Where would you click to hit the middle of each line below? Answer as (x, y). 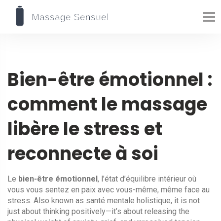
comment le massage (107, 104)
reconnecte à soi (83, 154)
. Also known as (58, 201)
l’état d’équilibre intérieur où (149, 179)
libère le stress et (85, 129)
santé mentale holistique (128, 201)
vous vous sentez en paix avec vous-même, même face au (109, 190)
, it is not (185, 201)
